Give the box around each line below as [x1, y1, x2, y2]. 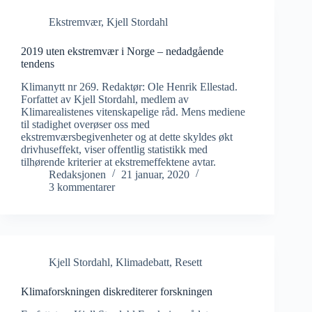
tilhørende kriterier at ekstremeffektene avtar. [21, 155, 216, 168]
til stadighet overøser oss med [21, 118, 150, 130]
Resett [175, 256, 202, 268]
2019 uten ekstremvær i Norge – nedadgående [21, 45, 224, 58]
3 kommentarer [49, 180, 115, 193]
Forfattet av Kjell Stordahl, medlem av [21, 93, 189, 105]
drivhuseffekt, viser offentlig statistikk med [21, 143, 208, 155]
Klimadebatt [116, 256, 169, 268]
